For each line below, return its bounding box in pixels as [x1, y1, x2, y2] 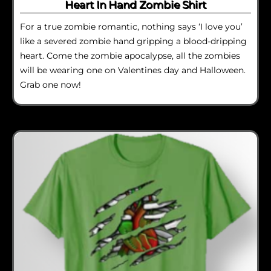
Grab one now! [20, 79, 81, 90]
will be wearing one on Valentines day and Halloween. [20, 64, 246, 76]
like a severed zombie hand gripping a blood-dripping [20, 35, 247, 47]
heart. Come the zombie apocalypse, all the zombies [20, 50, 240, 61]
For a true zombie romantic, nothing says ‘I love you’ [20, 21, 243, 32]
